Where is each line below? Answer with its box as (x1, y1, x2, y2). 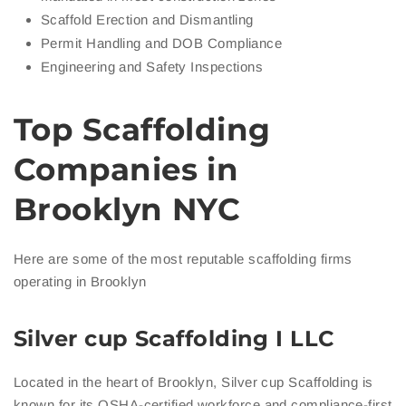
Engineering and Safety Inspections (41, 59, 264, 75)
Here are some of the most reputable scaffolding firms (14, 251, 353, 267)
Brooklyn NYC (14, 190, 241, 229)
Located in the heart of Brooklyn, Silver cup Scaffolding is (14, 374, 373, 391)
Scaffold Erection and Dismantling (41, 12, 254, 28)
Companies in (14, 150, 239, 189)
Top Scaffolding (14, 111, 271, 150)
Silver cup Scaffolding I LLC (14, 325, 334, 353)
